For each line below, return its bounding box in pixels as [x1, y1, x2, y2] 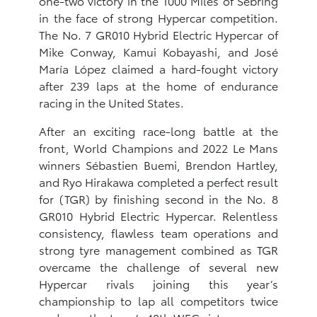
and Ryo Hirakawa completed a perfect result [39, 173, 278, 190]
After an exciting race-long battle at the [39, 122, 278, 139]
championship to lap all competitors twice [39, 292, 278, 309]
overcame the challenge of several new [39, 258, 278, 275]
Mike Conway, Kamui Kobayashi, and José [39, 42, 278, 59]
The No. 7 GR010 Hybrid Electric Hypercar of [39, 25, 278, 42]
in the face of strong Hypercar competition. [39, 8, 278, 25]
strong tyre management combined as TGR [39, 241, 278, 258]
